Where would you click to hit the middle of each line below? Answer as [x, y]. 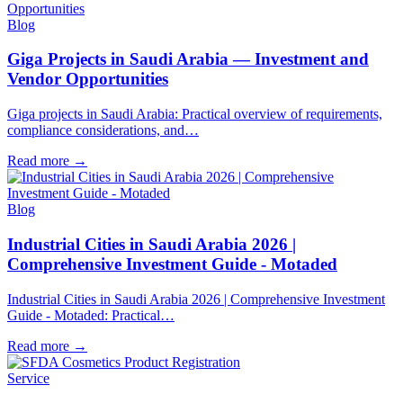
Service [28, 378]
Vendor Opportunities [88, 79]
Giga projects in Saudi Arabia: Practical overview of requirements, [195, 114]
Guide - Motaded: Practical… [91, 315]
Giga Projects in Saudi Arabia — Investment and [188, 59]
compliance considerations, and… [103, 130]
